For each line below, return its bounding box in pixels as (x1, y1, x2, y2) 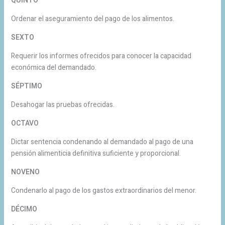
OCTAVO (11, 118, 39, 129)
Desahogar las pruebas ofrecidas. (11, 99, 115, 110)
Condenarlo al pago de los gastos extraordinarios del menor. (11, 185, 196, 196)
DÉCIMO (11, 203, 37, 214)
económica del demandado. (11, 62, 96, 73)
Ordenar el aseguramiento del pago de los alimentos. (11, 13, 174, 24)
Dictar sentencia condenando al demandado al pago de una (11, 136, 193, 147)
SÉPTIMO (11, 80, 42, 91)
